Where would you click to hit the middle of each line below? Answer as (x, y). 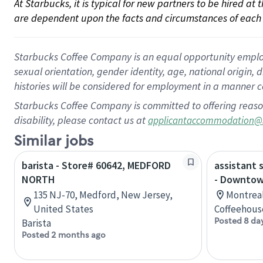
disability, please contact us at (81, 120)
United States (63, 209)
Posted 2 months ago (64, 235)
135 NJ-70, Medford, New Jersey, (103, 195)
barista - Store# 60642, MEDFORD (96, 165)
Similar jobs (54, 141)
